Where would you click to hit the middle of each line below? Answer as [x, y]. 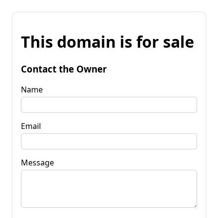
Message [37, 162]
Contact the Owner [64, 69]
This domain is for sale [108, 42]
